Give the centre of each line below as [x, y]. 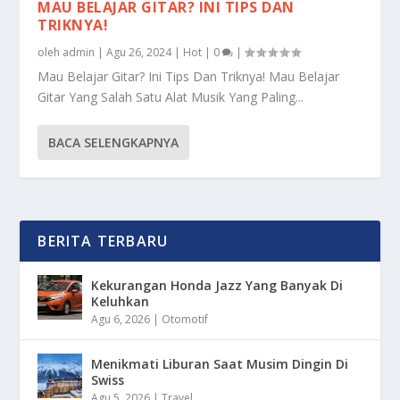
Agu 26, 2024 [139, 53]
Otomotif [185, 320]
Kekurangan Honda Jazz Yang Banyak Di [217, 286]
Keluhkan [121, 302]
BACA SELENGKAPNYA [114, 143]
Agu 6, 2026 [121, 320]
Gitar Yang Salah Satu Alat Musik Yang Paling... [171, 97]
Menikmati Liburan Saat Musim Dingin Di [220, 364]
